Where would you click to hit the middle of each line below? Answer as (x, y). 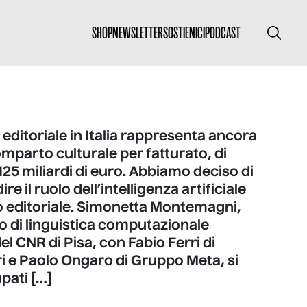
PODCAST (223, 33)
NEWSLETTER (138, 33)
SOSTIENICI (184, 33)
